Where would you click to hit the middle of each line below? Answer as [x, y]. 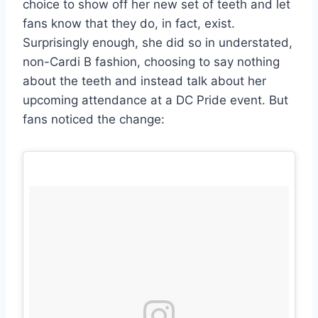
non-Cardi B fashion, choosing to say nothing [151, 61]
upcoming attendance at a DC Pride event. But [155, 100]
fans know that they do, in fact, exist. [129, 23]
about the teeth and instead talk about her [144, 81]
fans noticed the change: [94, 119]
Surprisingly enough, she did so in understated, [158, 42]
